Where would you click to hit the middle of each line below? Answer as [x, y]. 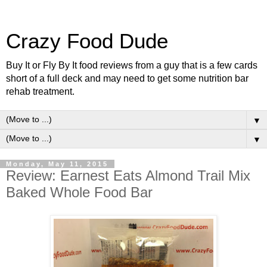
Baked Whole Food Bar [79, 192]
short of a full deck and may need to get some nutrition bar [127, 78]
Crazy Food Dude [87, 41]
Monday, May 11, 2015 [57, 164]
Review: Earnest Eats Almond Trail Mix [128, 176]
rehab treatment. [40, 91]
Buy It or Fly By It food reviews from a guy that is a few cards [132, 65]
